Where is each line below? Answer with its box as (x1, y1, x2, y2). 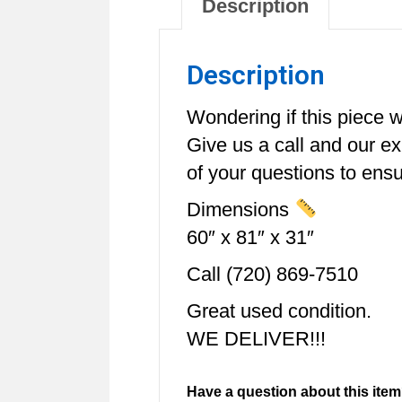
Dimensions (187, 197, 294, 221)
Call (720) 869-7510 (187, 262, 358, 285)
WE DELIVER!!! (187, 327, 326, 350)
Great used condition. (187, 299, 371, 322)
